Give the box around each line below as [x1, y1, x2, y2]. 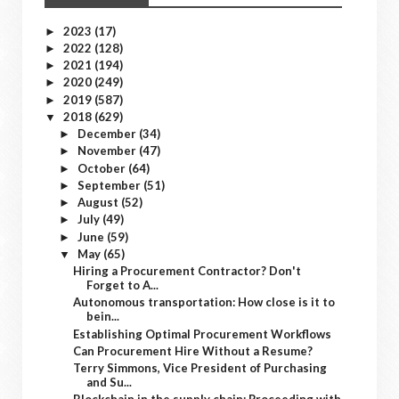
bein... [86, 309, 120, 324]
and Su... [86, 375, 133, 389]
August [77, 195, 121, 209]
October [77, 160, 128, 175]
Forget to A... [86, 278, 159, 292]
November [77, 143, 139, 159]
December [77, 126, 139, 141]
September [77, 177, 143, 192]
